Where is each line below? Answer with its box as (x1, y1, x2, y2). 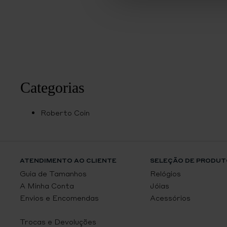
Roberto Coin (41, 108, 90, 118)
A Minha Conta (19, 181, 74, 191)
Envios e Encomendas (19, 193, 99, 203)
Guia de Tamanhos (19, 169, 87, 178)
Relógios (149, 169, 181, 178)
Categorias (20, 79, 85, 96)
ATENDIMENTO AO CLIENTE (19, 157, 117, 165)
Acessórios (149, 193, 191, 203)
